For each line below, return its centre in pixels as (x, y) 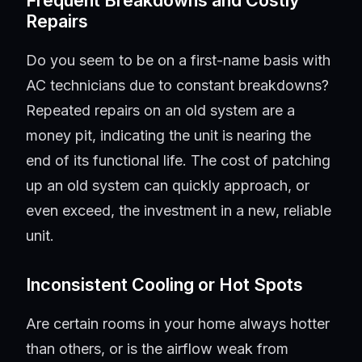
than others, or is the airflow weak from (157, 349)
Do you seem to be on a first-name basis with (178, 61)
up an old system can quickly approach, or (168, 186)
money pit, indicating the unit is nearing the (168, 136)
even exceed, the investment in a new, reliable (179, 211)
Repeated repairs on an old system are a (160, 111)
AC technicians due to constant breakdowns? (177, 86)
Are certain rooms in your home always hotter (178, 324)
